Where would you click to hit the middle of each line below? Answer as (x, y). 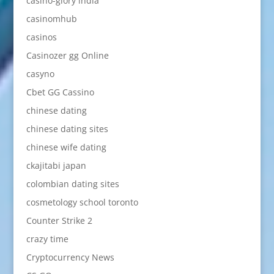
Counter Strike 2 (59, 221)
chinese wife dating (66, 147)
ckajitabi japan (56, 166)
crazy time (47, 239)
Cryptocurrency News (70, 257)
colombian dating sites (72, 184)
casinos (41, 37)
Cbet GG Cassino (60, 92)
